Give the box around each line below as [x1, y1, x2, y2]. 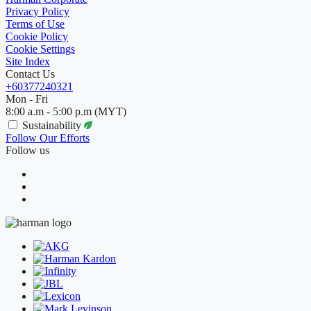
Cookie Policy [6, 30, 68, 42]
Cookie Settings [6, 42, 75, 55]
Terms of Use [6, 17, 65, 30]
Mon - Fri [6, 92, 48, 105]
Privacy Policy [6, 5, 69, 17]
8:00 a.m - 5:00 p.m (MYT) [6, 105, 126, 117]
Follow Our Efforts [6, 131, 90, 144]
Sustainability [22, 119, 84, 131]
